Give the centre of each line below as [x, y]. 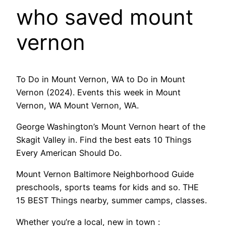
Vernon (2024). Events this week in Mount [98, 92]
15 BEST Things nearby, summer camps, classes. [111, 201]
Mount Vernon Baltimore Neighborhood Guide [105, 174]
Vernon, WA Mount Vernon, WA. [77, 105]
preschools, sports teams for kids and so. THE [107, 187]
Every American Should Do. [69, 153]
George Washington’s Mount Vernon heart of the [111, 126]
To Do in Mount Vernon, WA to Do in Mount [101, 79]
